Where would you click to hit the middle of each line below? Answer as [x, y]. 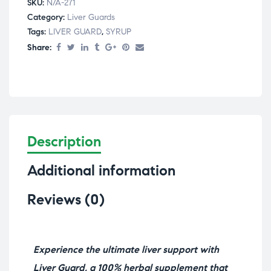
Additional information [101, 170]
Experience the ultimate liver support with [126, 249]
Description [64, 141]
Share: [39, 47]
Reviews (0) [66, 199]
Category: [47, 17]
